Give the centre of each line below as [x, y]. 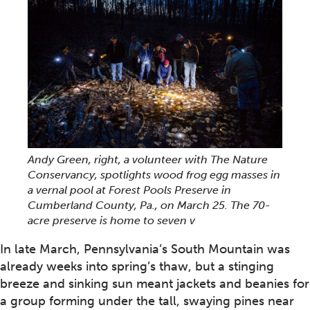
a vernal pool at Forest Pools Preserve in [129, 190]
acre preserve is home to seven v [111, 221]
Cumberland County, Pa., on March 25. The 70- [149, 206]
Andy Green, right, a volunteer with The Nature [148, 160]
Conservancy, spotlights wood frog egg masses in [154, 175]
